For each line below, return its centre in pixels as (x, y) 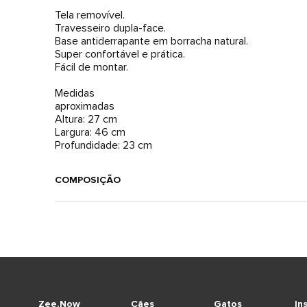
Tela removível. (90, 15)
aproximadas (85, 106)
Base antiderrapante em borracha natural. (151, 41)
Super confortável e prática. (120, 54)
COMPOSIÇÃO (88, 180)
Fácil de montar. (91, 67)
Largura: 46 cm (90, 132)
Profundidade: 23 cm (103, 145)
